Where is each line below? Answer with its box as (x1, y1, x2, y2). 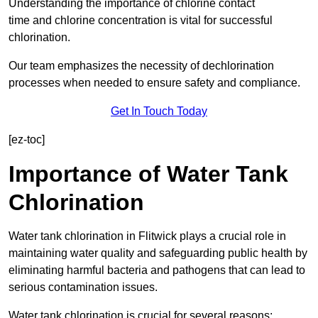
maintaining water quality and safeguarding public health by (9, 247, 307, 260)
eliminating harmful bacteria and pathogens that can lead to (9, 264, 305, 277)
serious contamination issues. (9, 281, 158, 294)
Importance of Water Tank (9, 161, 288, 187)
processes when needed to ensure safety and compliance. (9, 77, 300, 89)
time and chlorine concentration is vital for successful (9, 14, 273, 27)
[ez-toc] (9, 133, 45, 146)
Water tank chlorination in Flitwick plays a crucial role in (9, 230, 286, 243)
